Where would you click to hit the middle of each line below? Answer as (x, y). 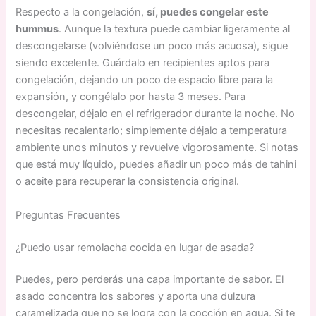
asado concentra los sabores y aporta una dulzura (136, 297)
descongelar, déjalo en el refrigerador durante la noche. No (156, 114)
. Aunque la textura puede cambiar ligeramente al (175, 29)
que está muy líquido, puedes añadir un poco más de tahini (156, 165)
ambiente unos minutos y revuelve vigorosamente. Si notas (157, 148)
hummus (37, 29)
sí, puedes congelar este (208, 12)
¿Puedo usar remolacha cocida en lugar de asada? (135, 247)
